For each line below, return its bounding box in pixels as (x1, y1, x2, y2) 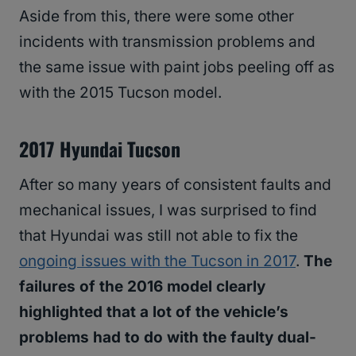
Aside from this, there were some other (19, 6, 294, 25)
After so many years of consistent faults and (19, 175, 331, 194)
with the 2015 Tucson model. (19, 83, 222, 102)
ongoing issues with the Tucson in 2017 (19, 251, 296, 270)
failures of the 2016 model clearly (19, 277, 265, 296)
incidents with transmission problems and (19, 32, 315, 51)
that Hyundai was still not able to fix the (19, 226, 298, 245)
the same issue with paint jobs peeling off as (19, 57, 335, 76)
